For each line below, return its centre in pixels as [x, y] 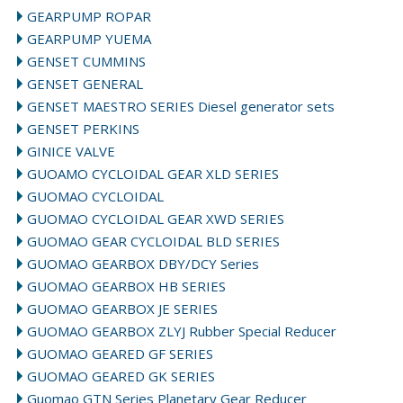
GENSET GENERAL [85, 84]
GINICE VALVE [72, 151]
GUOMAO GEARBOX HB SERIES [127, 286]
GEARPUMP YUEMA [90, 39]
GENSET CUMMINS [87, 61]
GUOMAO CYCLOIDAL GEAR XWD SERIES [156, 219]
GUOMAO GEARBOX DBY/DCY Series [143, 264]
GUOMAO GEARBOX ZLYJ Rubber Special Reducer [182, 331]
